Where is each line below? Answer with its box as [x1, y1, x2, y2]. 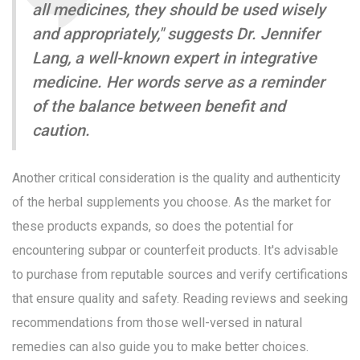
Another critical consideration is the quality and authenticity [12, 170, 341, 186]
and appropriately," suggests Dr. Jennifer [32, 24, 320, 44]
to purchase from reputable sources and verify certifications [12, 267, 348, 283]
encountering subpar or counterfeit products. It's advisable [12, 243, 338, 259]
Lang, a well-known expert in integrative [32, 48, 317, 68]
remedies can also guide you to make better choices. [12, 339, 309, 355]
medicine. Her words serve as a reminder [32, 72, 325, 92]
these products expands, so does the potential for [12, 219, 293, 235]
